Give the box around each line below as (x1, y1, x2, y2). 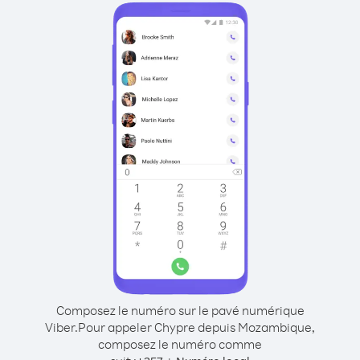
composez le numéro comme (98, 336, 262, 352)
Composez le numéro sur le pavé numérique (55, 302, 305, 318)
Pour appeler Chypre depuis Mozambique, (78, 319, 315, 335)
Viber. (45, 319, 78, 335)
